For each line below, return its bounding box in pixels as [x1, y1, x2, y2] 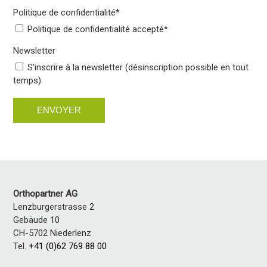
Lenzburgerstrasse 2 [13, 201, 95, 212]
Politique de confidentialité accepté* [27, 23, 169, 35]
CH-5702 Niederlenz [13, 227, 92, 238]
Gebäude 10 [13, 214, 60, 225]
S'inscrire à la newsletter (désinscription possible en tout [27, 61, 249, 73]
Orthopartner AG [13, 188, 78, 199]
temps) [13, 74, 42, 86]
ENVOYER [37, 104, 82, 115]
